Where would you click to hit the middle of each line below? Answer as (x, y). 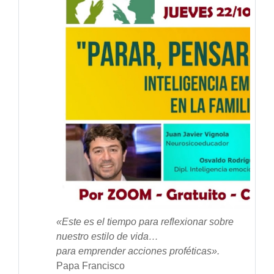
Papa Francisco (91, 266)
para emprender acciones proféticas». (138, 251)
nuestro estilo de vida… (107, 237)
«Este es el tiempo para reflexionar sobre (145, 222)
